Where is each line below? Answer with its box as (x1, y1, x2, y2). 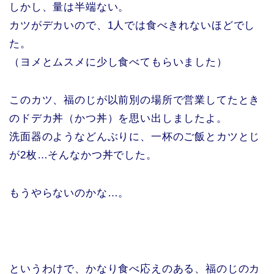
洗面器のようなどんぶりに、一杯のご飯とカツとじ (9, 131, 261, 143)
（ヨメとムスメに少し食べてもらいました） (9, 56, 228, 68)
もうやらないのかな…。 (9, 187, 130, 199)
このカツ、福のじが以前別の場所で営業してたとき (9, 94, 261, 106)
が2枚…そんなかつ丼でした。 (9, 149, 157, 161)
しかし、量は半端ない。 (9, 1, 130, 13)
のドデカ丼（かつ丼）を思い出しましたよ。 (9, 113, 228, 125)
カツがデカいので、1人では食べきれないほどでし (9, 20, 256, 32)
